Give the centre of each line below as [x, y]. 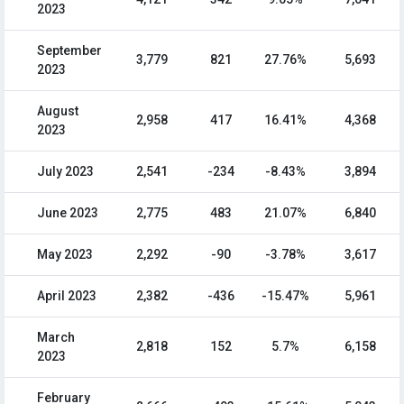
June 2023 [68, 213]
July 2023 [65, 172]
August [58, 111]
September [69, 51]
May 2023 [65, 255]
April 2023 [67, 296]
